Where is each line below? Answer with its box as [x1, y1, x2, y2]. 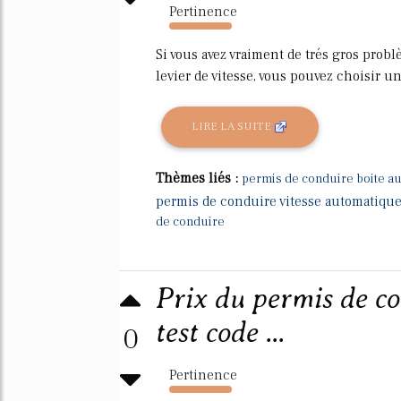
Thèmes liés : [156, 168, 242, 187]
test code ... [156, 315, 285, 349]
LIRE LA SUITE [192, 119, 275, 134]
